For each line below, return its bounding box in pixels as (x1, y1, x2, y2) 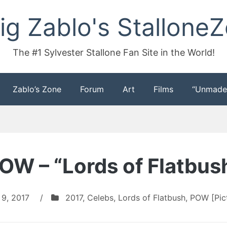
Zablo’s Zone (13, 84, 61, 94)
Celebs (87, 193, 113, 203)
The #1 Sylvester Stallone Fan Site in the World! (12, 47, 215, 58)
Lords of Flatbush (118, 193, 185, 203)
